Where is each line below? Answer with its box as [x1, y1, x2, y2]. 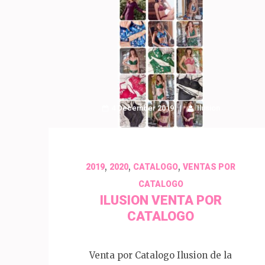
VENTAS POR [183, 162, 236, 172]
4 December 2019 [111, 104, 174, 112]
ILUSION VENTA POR [99, 193, 222, 208]
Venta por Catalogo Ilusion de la [89, 249, 232, 261]
